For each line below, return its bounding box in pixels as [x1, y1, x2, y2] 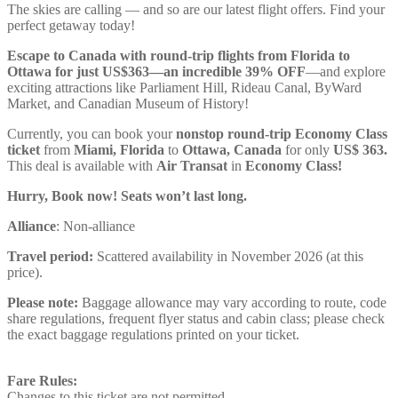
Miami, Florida [74, 141, 168, 157]
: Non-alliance [56, 218, 135, 234]
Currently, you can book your [7, 125, 176, 141]
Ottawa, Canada [182, 141, 285, 157]
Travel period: [7, 248, 93, 264]
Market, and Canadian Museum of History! [7, 95, 249, 111]
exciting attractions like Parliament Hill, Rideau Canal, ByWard [7, 79, 362, 95]
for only [285, 141, 330, 157]
